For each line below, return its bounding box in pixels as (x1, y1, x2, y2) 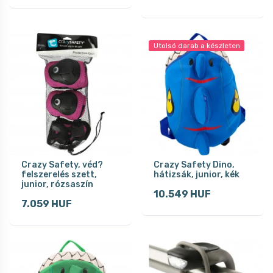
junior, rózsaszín (21, 179, 93, 190)
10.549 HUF (154, 188, 211, 200)
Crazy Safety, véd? (21, 159, 103, 170)
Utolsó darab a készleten (153, 41, 240, 50)
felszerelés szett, (21, 169, 97, 180)
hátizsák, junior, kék (154, 169, 239, 180)
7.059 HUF (21, 197, 72, 210)
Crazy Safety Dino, (154, 159, 235, 170)
